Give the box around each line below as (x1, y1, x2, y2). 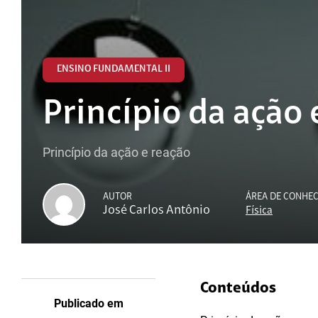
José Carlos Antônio (103, 204, 210, 217)
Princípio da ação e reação (43, 145, 190, 160)
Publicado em (53, 297, 124, 310)
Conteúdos (200, 281, 276, 297)
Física (246, 204, 273, 216)
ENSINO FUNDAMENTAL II (57, 65, 170, 75)
